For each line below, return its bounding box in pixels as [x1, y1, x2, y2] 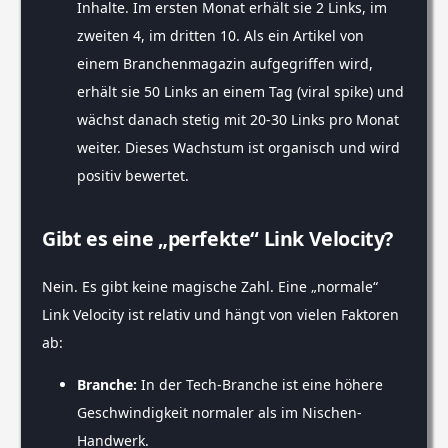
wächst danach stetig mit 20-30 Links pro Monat [77, 110, 399, 130]
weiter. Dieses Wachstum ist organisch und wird [77, 138, 400, 158]
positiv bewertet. [77, 166, 189, 186]
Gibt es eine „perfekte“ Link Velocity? [42, 225, 394, 253]
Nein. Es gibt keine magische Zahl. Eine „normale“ [42, 277, 378, 297]
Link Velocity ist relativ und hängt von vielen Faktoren [42, 305, 399, 325]
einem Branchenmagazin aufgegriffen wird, [77, 54, 373, 74]
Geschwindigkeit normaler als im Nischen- [77, 403, 362, 423]
